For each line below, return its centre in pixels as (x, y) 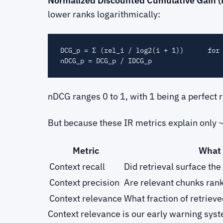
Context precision (84, 183)
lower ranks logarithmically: (104, 14)
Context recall (77, 167)
